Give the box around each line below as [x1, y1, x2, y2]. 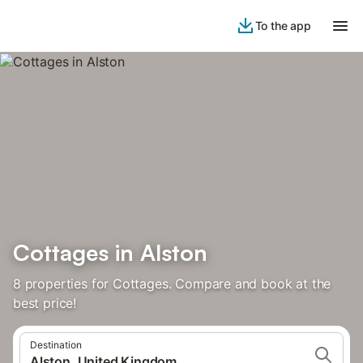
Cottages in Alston [13, 238, 207, 267]
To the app [254, 19, 311, 32]
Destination [30, 339, 82, 351]
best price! [13, 295, 77, 311]
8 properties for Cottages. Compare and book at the [13, 275, 331, 292]
